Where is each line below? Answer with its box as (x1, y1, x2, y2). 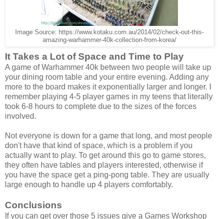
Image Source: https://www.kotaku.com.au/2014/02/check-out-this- (15, 29, 204, 36)
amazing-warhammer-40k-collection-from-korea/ (43, 37, 176, 44)
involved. (5, 112, 38, 121)
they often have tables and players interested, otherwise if (5, 161, 203, 170)
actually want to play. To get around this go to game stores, (5, 151, 206, 160)
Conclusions (5, 200, 62, 211)
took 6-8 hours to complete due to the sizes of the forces (5, 102, 197, 111)
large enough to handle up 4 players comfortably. (5, 180, 173, 189)
